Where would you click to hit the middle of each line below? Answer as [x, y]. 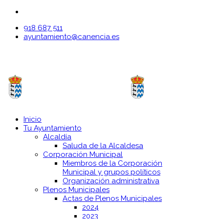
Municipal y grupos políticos [111, 172]
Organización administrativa [111, 181]
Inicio [33, 120]
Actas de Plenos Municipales [112, 199]
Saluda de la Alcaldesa [103, 146]
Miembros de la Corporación [112, 164]
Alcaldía [57, 137]
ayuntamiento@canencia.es [71, 37]
